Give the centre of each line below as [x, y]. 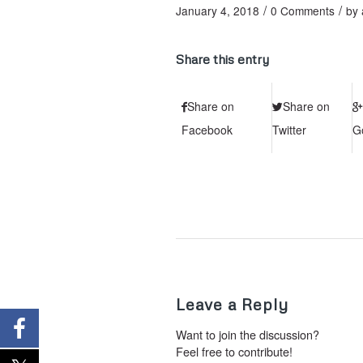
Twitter [289, 129]
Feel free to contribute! [234, 351]
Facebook [207, 129]
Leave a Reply [232, 303]
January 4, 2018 [218, 10]
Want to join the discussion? [248, 334]
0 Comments [303, 10]
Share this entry [222, 59]
